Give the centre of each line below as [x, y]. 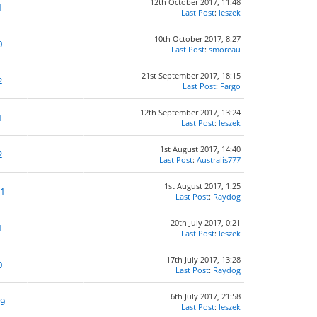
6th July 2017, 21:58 [206, 296]
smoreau [225, 49]
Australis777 [219, 160]
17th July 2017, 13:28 [203, 259]
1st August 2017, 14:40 [200, 149]
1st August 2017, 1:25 [202, 186]
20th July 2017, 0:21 [206, 223]
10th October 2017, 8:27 [197, 39]
